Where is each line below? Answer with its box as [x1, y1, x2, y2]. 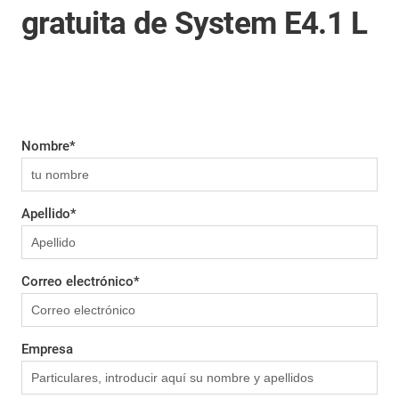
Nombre [21, 138, 69, 154]
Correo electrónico [21, 273, 134, 289]
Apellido [21, 206, 70, 222]
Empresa [21, 341, 73, 357]
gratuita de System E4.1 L [21, 5, 368, 42]
